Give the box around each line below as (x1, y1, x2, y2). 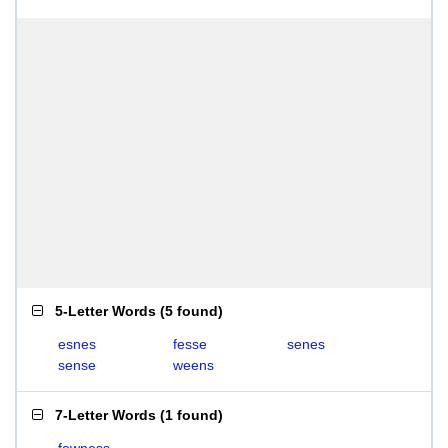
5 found (165, 303, 218, 319)
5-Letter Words (55, 303, 156, 319)
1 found (165, 407, 218, 423)
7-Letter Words (55, 407, 156, 423)
